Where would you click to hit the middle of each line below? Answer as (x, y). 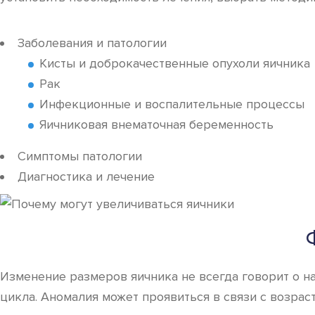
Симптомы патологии (80, 156)
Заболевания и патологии (92, 43)
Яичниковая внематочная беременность (156, 124)
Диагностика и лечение (86, 176)
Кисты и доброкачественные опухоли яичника (175, 63)
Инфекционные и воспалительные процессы (172, 104)
